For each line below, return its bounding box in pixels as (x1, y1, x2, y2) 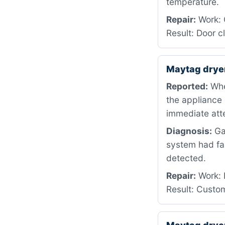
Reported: (166, 81, 208, 91)
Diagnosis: (166, 126, 212, 136)
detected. (166, 153, 206, 163)
